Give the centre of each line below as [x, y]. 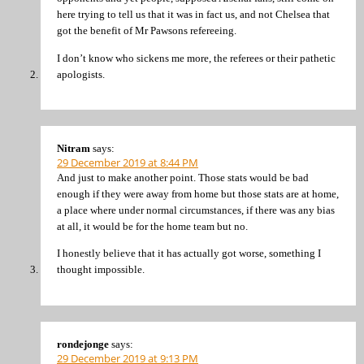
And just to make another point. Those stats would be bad [183, 178]
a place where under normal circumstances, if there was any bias [196, 210]
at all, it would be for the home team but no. [152, 226]
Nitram [74, 148]
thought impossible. [101, 270]
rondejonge [83, 344]
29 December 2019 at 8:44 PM [128, 162]
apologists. [81, 74]
